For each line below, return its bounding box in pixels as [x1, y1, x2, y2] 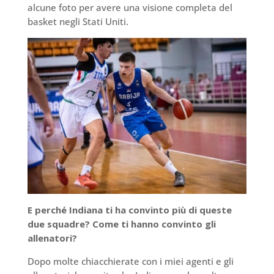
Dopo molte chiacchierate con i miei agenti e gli [27, 255, 234, 268]
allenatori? [27, 232, 77, 245]
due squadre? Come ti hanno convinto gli [27, 218, 216, 231]
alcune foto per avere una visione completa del [27, 1, 232, 14]
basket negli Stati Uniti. [27, 15, 128, 28]
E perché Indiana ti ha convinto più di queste [27, 204, 232, 217]
